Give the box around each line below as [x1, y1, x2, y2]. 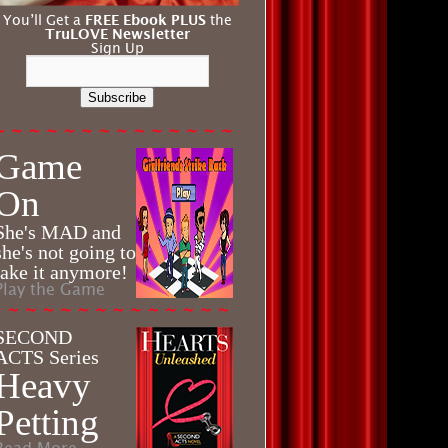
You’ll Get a [2, 12, 85, 28]
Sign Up [90, 40, 144, 56]
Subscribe [88, 90, 146, 105]
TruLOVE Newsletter [44, 26, 190, 42]
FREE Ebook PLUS [84, 12, 206, 28]
